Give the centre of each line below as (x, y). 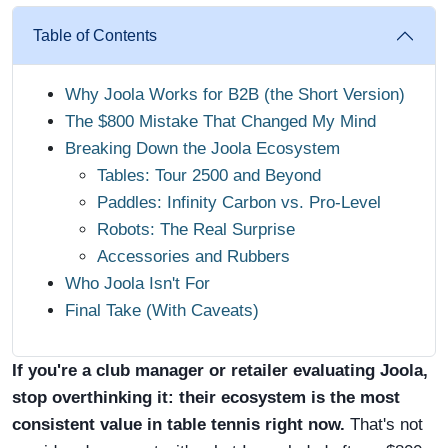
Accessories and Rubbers (193, 256)
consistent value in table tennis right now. (178, 424)
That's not (384, 424)
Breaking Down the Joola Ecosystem (202, 148)
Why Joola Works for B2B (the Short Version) (235, 94)
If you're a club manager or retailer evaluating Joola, (220, 370)
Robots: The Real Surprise (196, 229)
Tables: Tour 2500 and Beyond (209, 175)
